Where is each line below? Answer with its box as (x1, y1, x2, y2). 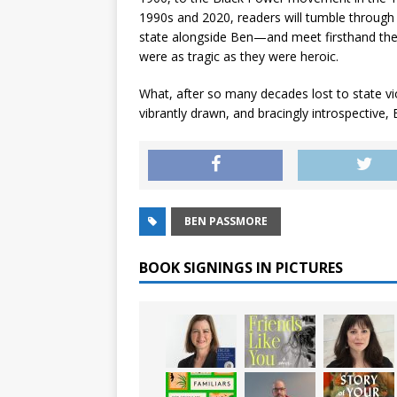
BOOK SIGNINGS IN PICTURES (139, 257, 343, 277)
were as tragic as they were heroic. (139, 47, 339, 65)
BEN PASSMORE (184, 213, 268, 229)
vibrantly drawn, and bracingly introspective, (139, 104, 393, 121)
